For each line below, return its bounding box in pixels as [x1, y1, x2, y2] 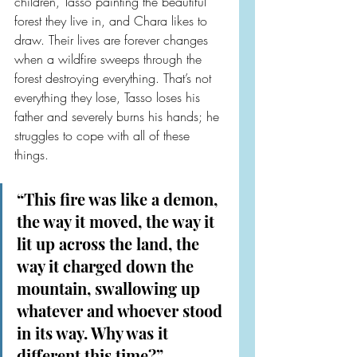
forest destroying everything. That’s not [14, 69, 215, 87]
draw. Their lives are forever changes [14, 31, 212, 49]
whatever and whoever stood [17, 300, 226, 321]
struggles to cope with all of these [14, 127, 194, 144]
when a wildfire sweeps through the [14, 50, 206, 68]
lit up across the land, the [17, 233, 203, 254]
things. [14, 146, 49, 163]
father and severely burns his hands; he [14, 108, 223, 125]
